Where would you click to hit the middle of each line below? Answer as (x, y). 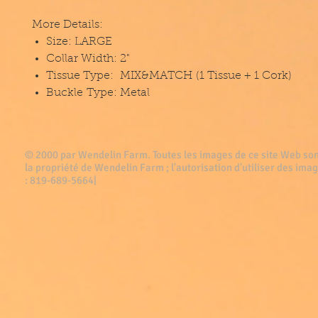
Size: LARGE (79, 42)
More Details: (67, 25)
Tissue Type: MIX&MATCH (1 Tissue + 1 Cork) (169, 76)
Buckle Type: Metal (98, 93)
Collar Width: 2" (88, 59)
